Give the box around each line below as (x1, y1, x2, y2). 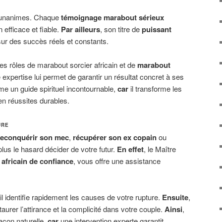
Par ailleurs (61, 23, 100, 35)
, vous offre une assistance (73, 156, 161, 166)
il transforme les (128, 83, 182, 94)
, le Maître (144, 144, 176, 155)
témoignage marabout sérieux (61, 11, 164, 23)
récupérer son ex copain (73, 132, 157, 143)
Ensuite (162, 191, 188, 203)
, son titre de (100, 23, 142, 34)
